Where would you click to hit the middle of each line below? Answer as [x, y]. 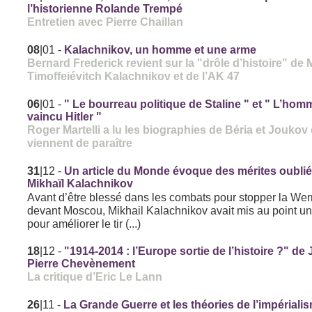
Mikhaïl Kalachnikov [80, 184]
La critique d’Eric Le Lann [95, 277]
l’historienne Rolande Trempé [105, 9]
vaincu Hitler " [65, 117]
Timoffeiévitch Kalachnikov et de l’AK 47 [134, 76]
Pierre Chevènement [81, 264]
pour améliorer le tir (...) [84, 224]
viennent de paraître [80, 143]
